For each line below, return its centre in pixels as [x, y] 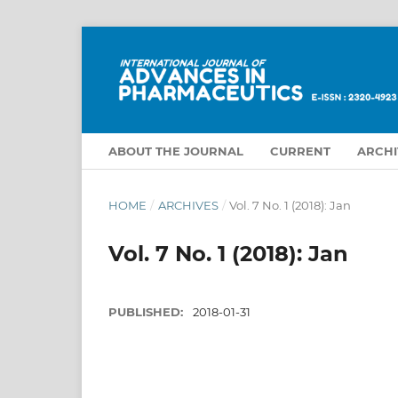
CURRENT [300, 151]
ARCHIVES [188, 205]
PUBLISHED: [147, 311]
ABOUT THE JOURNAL [176, 151]
